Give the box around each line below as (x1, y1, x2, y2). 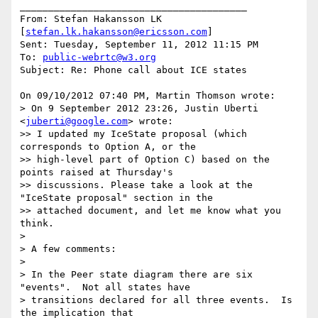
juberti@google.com (26, 116, 128, 127)
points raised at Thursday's (20, 167, 173, 178)
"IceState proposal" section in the (20, 192, 213, 204)
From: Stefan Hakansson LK (20, 13, 162, 25)
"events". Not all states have (20, 282, 190, 293)
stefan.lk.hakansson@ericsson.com (26, 26, 207, 38)
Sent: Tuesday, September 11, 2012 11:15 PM (20, 39, 258, 50)
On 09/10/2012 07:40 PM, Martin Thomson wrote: (20, 90, 275, 102)
